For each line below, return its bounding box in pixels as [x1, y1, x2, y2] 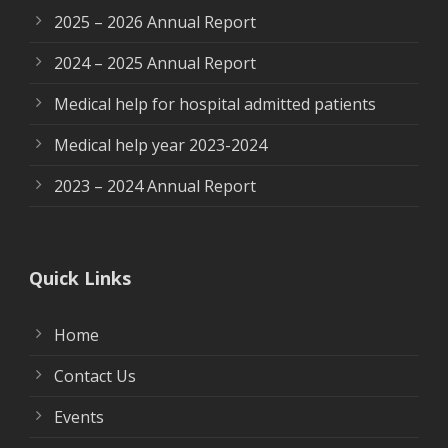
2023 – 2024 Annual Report [54, 175, 256, 198]
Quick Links [29, 266, 131, 291]
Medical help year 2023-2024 [54, 134, 267, 157]
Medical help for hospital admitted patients [54, 93, 376, 116]
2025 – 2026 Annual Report [54, 11, 256, 34]
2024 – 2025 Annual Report [54, 52, 256, 75]
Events [54, 406, 104, 429]
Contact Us [54, 365, 136, 388]
